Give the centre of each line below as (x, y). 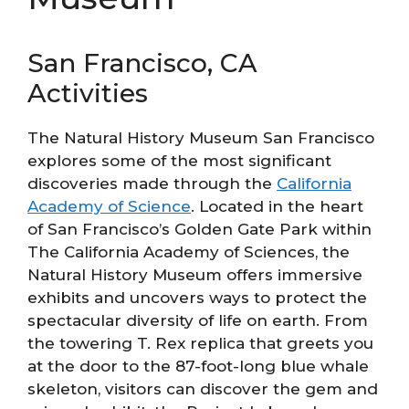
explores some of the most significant (179, 161)
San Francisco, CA (142, 63)
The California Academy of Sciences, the (189, 252)
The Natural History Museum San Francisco (201, 138)
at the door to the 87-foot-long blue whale (198, 367)
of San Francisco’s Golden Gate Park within (199, 230)
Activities (88, 94)
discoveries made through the (152, 184)
